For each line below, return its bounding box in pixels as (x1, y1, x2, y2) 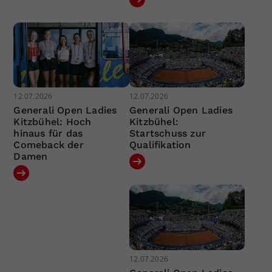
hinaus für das (13, 127, 83, 140)
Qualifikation (129, 139, 191, 151)
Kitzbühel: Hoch (13, 116, 92, 128)
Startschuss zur (129, 127, 206, 140)
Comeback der (13, 139, 84, 151)
